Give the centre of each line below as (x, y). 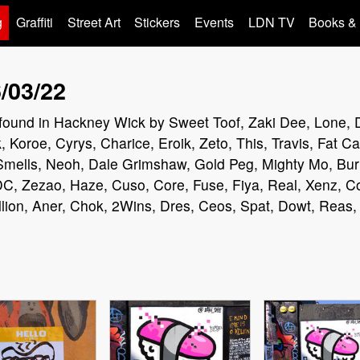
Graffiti (35, 22)
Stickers (157, 22)
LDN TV (271, 22)
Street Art (94, 22)
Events (215, 22)
